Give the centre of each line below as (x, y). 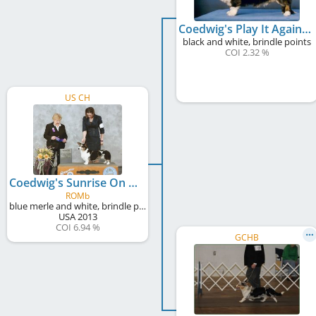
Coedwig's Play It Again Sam (306, 29)
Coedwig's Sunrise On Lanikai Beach (133, 182)
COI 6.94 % (78, 227)
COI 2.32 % (247, 52)
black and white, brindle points (247, 41)
